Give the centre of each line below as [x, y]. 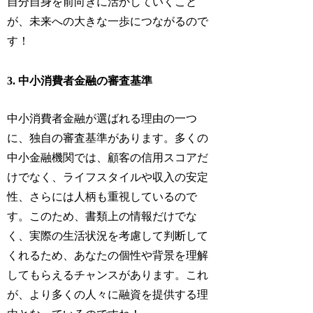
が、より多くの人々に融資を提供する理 [108, 294]
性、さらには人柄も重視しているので [102, 196]
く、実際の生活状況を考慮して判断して [108, 235]
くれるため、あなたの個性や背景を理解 [108, 255]
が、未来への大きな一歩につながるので [108, 21]
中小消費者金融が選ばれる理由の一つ [102, 118]
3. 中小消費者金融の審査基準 [80, 80]
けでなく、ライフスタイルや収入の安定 [108, 177]
